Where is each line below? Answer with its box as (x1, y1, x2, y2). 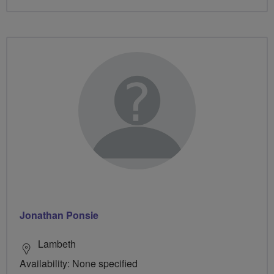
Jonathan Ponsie (20, 207, 98, 222)
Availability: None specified (20, 256, 138, 270)
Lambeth (38, 236, 76, 251)
